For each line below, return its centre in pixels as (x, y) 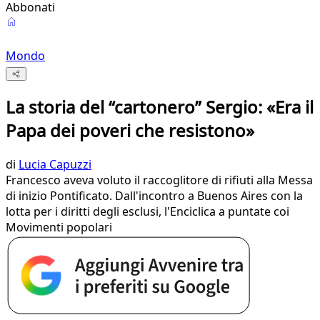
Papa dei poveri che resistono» (130, 131)
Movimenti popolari (59, 227)
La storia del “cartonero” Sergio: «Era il (160, 107)
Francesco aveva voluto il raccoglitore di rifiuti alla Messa (159, 180)
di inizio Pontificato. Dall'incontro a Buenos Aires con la (154, 196)
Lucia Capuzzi (55, 165)
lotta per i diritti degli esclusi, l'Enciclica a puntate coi (147, 212)
